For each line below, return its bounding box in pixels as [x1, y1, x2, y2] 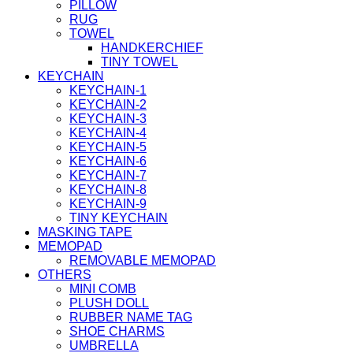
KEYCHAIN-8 [69, 183, 147, 196]
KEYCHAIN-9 [69, 197, 147, 210]
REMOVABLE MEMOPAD [69, 254, 216, 267]
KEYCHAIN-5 [69, 140, 147, 154]
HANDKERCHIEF [101, 41, 203, 54]
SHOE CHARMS [69, 325, 165, 338]
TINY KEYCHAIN [69, 211, 168, 225]
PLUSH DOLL [69, 296, 149, 310]
